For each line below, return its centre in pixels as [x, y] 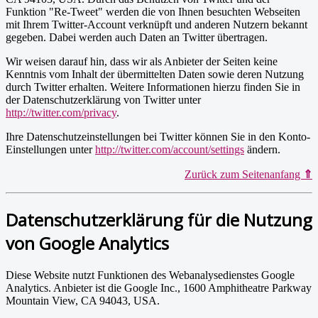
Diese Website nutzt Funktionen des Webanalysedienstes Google [150, 275]
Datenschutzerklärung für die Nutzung [159, 220]
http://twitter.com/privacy [61, 113]
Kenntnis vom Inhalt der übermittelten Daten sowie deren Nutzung [155, 75]
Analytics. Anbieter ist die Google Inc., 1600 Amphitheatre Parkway [159, 288]
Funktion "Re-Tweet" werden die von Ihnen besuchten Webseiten [153, 12]
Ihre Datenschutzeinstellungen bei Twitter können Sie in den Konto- [158, 137]
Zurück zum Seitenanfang [244, 175]
